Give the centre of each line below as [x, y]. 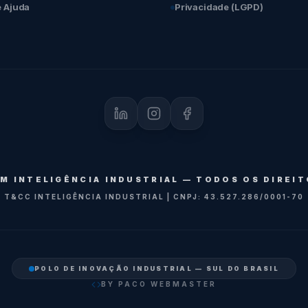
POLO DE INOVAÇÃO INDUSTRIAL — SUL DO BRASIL [157, 268]
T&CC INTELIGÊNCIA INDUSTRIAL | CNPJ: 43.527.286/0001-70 [154, 197]
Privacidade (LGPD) [219, 7]
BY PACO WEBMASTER [159, 284]
